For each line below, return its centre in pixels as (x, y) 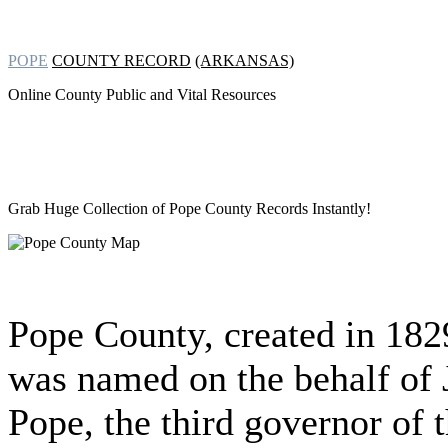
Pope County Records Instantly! (268, 208)
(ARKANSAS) (244, 60)
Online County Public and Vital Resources (142, 94)
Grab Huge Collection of (86, 208)
